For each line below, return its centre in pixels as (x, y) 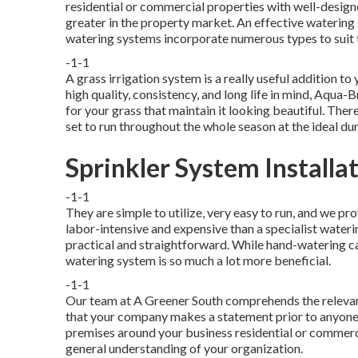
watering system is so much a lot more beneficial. (198, 260)
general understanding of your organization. (184, 348)
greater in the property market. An (160, 22)
